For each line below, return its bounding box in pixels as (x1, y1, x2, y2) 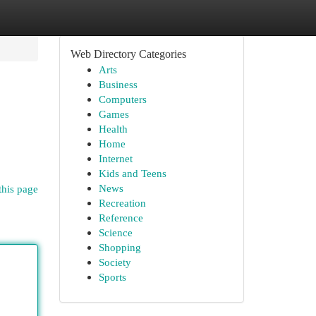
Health (98, 123, 128, 135)
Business (98, 78, 138, 90)
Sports (98, 271, 126, 283)
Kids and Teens (98, 167, 166, 179)
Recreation (98, 197, 146, 209)
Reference (98, 212, 143, 224)
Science (98, 226, 133, 238)
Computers (98, 93, 147, 105)
